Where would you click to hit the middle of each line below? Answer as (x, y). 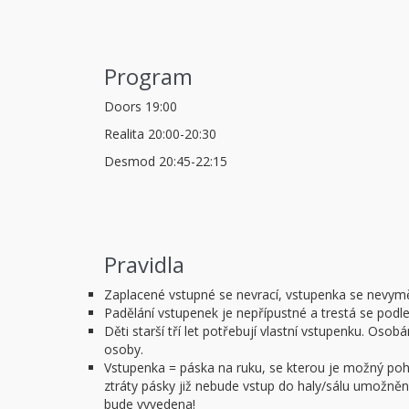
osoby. (124, 350)
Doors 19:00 (141, 107)
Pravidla (145, 265)
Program (149, 77)
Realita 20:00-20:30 (161, 134)
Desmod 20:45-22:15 (166, 162)
